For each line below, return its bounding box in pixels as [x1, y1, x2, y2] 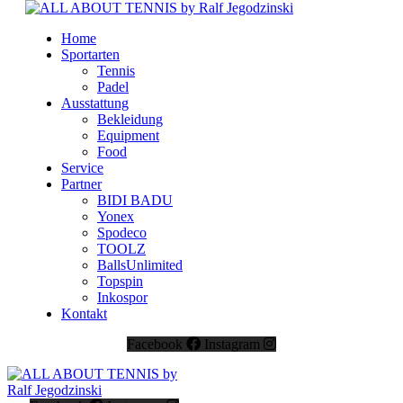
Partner [61, 176, 102, 192]
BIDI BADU [97, 193, 173, 208]
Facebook [127, 336, 183, 352]
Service [61, 160, 103, 175]
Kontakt [61, 306, 107, 321]
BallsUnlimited [97, 257, 183, 273]
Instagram [204, 336, 260, 352]
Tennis [97, 63, 135, 78]
